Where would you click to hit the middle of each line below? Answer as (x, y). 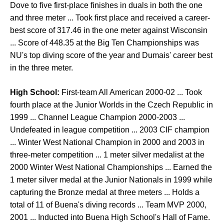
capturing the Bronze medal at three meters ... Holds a (105, 192)
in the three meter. (41, 68)
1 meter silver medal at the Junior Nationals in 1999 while (111, 180)
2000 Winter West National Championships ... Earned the (111, 167)
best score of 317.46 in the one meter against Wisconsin (109, 30)
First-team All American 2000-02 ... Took (131, 92)
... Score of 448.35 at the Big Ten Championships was (104, 43)
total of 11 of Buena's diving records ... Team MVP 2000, (108, 205)
